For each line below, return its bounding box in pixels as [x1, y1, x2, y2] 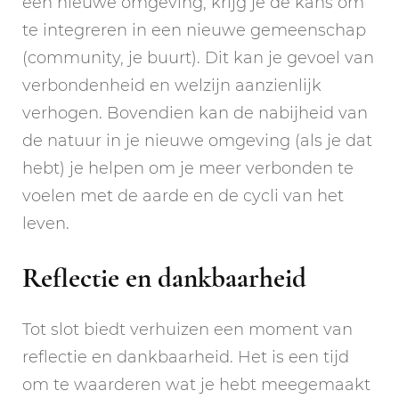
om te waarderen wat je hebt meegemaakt [22, 375, 370, 395]
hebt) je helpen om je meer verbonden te [22, 158, 354, 178]
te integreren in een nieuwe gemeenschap [22, 20, 366, 40]
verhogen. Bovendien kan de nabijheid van [22, 102, 368, 123]
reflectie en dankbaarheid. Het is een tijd [22, 347, 349, 368]
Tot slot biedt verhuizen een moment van [22, 320, 353, 340]
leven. [22, 213, 69, 233]
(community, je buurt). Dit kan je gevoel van [22, 47, 374, 68]
